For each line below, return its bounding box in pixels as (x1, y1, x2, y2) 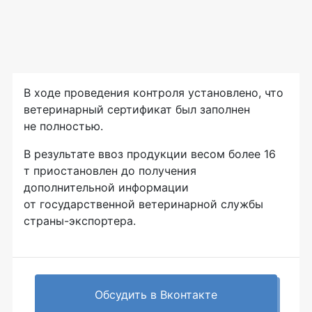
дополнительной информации (24, 180, 189, 194)
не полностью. (24, 119, 107, 133)
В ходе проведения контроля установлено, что (24, 86, 283, 100)
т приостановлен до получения (24, 164, 196, 178)
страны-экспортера (24, 214, 133, 228)
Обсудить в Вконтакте (95, 288, 217, 302)
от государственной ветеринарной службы (24, 197, 263, 211)
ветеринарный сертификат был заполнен (24, 102, 250, 116)
